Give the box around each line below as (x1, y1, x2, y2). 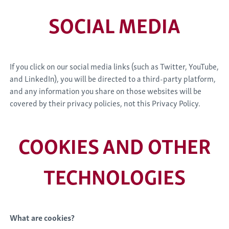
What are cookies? (10, 211, 75, 224)
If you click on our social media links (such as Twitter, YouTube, (10, 59, 219, 73)
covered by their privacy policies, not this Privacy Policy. (10, 96, 201, 109)
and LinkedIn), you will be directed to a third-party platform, (10, 72, 216, 85)
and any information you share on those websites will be (10, 84, 202, 97)
